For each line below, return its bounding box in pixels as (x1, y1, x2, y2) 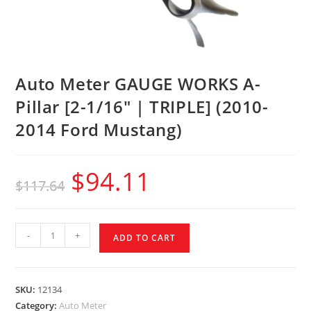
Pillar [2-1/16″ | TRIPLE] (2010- (15, 95, 269, 119)
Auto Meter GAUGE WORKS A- (15, 72, 261, 96)
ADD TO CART (113, 232, 176, 244)
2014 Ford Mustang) (15, 118, 183, 142)
